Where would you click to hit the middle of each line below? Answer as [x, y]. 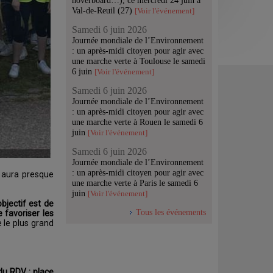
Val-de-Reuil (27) [103, 10]
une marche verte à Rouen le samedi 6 [137, 122]
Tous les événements [171, 212]
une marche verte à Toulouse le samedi [139, 61]
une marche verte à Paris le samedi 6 [135, 183]
